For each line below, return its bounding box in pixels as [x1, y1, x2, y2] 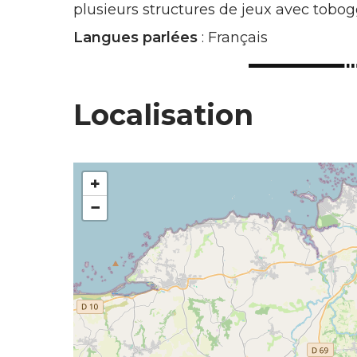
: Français [198, 29, 268, 46]
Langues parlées [73, 29, 198, 46]
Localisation [73, 97, 253, 132]
